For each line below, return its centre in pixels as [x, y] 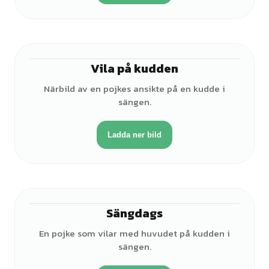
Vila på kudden [134, 68]
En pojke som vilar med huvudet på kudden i [134, 233]
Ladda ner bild [134, 135]
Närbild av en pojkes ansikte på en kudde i [134, 89]
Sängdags [134, 213]
